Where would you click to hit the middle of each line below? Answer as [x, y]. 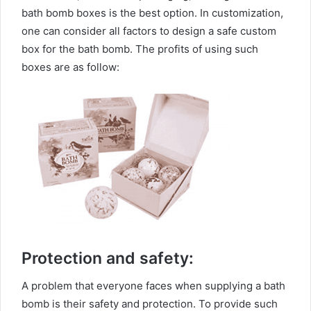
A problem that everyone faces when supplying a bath [153, 286]
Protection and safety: [108, 258]
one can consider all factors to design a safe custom [149, 31]
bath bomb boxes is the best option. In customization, [152, 12]
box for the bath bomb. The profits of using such [140, 49]
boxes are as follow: [70, 67]
